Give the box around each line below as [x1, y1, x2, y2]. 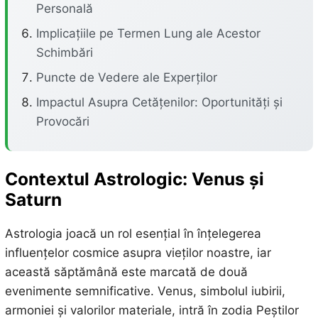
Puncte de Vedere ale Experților [35, 70, 217, 84]
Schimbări [35, 45, 93, 60]
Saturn [4, 189, 62, 210]
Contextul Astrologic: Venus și [4, 168, 264, 190]
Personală [35, 1, 93, 16]
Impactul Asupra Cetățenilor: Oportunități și [35, 95, 283, 109]
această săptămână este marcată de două [4, 265, 248, 280]
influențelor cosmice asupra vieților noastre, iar [4, 246, 271, 261]
